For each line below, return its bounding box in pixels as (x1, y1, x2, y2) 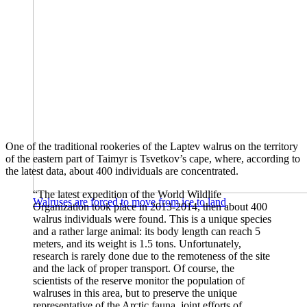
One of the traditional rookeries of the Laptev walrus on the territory (5, 140, 298, 153)
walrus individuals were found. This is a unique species (33, 213, 271, 225)
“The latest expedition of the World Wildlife (33, 188, 221, 201)
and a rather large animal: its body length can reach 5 (33, 225, 260, 238)
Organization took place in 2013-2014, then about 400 (33, 201, 267, 213)
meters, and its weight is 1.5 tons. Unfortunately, (33, 238, 241, 250)
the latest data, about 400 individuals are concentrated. (5, 165, 238, 177)
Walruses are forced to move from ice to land (33, 196, 226, 208)
